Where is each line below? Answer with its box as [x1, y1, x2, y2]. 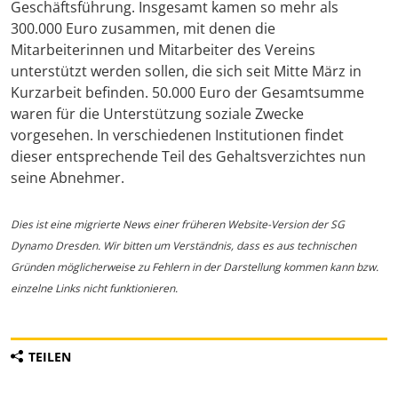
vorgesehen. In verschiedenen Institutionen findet [11, 125, 344, 146]
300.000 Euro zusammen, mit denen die [11, 19, 275, 39]
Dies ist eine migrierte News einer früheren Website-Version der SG [11, 217, 345, 233]
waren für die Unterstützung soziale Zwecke [11, 104, 304, 124]
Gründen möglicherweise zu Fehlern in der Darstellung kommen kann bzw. [11, 259, 378, 275]
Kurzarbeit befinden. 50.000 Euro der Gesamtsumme [11, 83, 364, 103]
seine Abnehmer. [11, 168, 124, 188]
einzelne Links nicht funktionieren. [11, 281, 178, 297]
